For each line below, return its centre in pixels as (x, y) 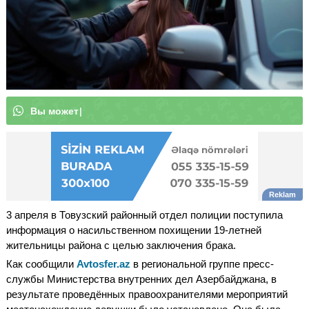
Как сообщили (41, 263)
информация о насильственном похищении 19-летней (134, 230)
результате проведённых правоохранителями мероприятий (147, 294)
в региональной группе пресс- (202, 263)
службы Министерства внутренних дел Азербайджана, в (141, 279)
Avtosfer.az (103, 263)
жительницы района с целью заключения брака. (121, 245)
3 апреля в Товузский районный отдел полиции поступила (144, 215)
